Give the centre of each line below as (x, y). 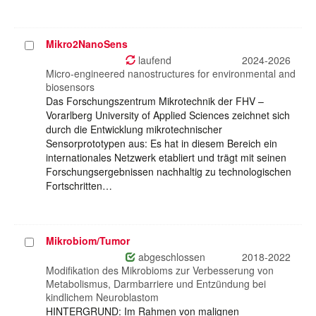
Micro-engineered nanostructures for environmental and (171, 74)
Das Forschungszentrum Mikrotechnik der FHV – (155, 101)
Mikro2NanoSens (87, 44)
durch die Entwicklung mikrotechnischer (134, 129)
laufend (153, 60)
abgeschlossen (170, 257)
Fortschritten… (79, 186)
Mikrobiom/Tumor (88, 241)
